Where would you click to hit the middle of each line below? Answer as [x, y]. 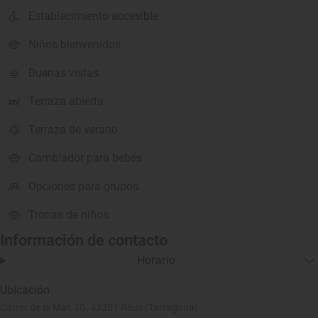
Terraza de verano [73, 130]
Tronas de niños [68, 215]
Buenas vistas [64, 73]
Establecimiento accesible [93, 16]
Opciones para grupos [83, 186]
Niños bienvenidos [75, 44]
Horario [157, 260]
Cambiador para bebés [85, 158]
